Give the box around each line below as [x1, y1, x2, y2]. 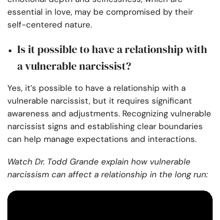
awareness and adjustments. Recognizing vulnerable [7, 108, 211, 119]
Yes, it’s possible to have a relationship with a [7, 82, 186, 94]
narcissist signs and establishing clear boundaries [7, 121, 203, 132]
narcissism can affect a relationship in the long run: [7, 169, 208, 180]
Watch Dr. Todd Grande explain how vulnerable [7, 156, 191, 167]
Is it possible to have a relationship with [17, 42, 207, 57]
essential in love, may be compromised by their [7, 6, 193, 18]
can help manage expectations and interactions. [7, 134, 196, 145]
